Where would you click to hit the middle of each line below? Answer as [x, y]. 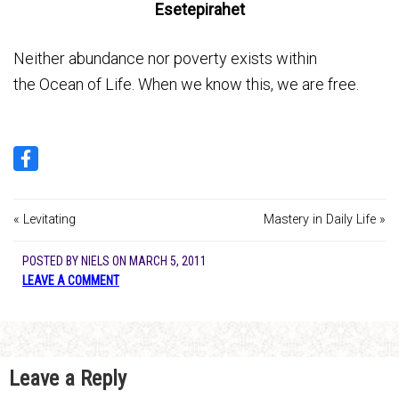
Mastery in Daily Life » [325, 220]
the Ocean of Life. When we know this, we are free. [186, 84]
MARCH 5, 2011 [168, 261]
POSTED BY [52, 261]
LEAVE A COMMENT [71, 280]
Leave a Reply [68, 378]
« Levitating [45, 220]
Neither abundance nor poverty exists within [165, 58]
